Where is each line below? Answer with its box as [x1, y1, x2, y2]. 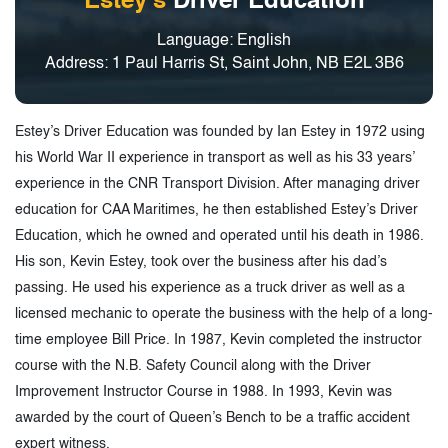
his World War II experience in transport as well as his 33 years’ [15, 150, 414, 165]
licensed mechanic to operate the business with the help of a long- [15, 306, 433, 321]
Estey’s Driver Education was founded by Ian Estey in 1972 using [15, 124, 425, 139]
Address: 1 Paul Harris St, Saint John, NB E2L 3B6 [44, 55, 404, 72]
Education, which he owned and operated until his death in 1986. [15, 228, 424, 243]
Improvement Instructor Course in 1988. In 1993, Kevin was [15, 384, 392, 399]
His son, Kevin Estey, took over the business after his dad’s [15, 254, 387, 269]
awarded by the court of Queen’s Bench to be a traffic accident [15, 410, 410, 425]
